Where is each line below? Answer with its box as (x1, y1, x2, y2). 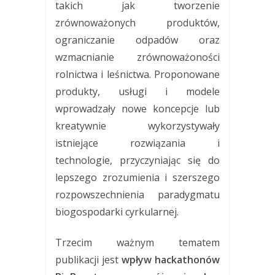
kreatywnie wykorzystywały (55, 118, 220, 133)
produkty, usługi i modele (55, 84, 220, 98)
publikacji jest (55, 252, 122, 266)
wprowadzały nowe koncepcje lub (55, 101, 220, 115)
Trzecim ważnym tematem (55, 235, 220, 249)
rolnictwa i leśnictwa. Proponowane (55, 67, 220, 81)
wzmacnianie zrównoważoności (55, 50, 220, 64)
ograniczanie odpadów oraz (55, 33, 220, 47)
